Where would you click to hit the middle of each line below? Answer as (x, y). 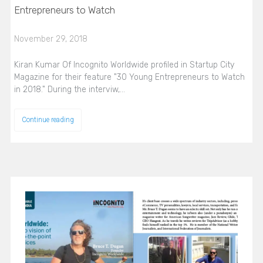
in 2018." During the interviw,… (69, 89)
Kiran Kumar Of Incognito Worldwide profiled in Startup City (124, 65)
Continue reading (48, 119)
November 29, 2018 (50, 39)
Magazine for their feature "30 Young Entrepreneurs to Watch (129, 77)
